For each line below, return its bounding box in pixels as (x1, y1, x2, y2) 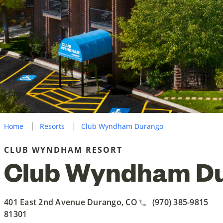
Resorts (40, 121, 65, 131)
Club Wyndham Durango (81, 121, 163, 131)
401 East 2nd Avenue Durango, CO (4, 196, 137, 208)
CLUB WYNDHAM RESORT (4, 144, 122, 155)
